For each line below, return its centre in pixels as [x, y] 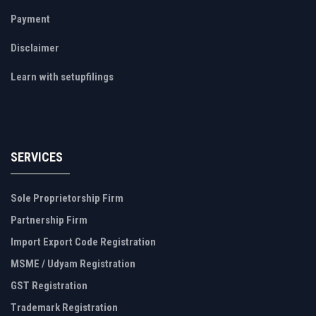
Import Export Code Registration [83, 242]
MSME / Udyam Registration [73, 264]
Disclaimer [35, 48]
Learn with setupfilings [62, 77]
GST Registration [49, 286]
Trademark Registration [64, 308]
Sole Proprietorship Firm [67, 198]
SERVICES [37, 157]
